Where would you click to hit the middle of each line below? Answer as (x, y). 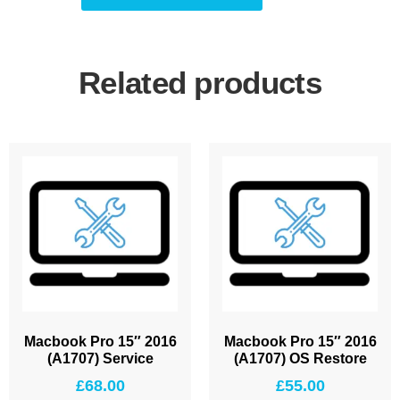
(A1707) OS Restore (300, 358)
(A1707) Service (100, 358)
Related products (200, 82)
